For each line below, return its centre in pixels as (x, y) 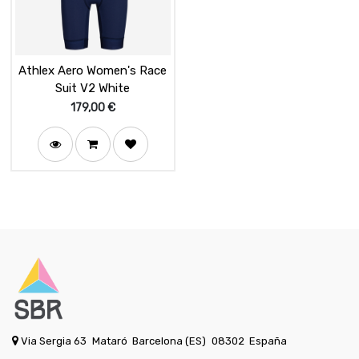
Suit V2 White (93, 89)
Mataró (109, 341)
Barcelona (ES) (169, 341)
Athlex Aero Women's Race (93, 71)
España (268, 341)
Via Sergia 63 (54, 341)
